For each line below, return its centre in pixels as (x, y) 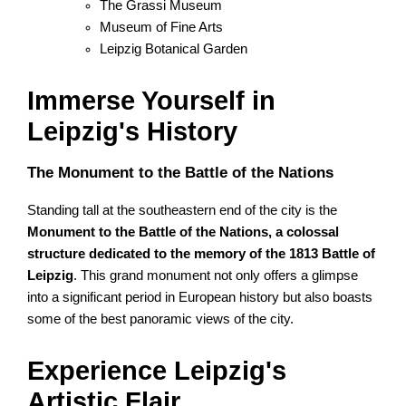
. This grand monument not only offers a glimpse (216, 276)
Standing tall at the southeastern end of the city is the (183, 211)
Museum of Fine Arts (162, 28)
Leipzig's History (133, 132)
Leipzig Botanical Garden (174, 49)
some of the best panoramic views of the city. (161, 319)
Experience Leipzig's (157, 371)
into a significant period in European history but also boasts (200, 298)
